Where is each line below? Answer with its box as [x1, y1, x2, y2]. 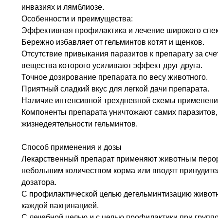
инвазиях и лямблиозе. [21, 2, 104, 11]
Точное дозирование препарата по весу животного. [21, 73, 208, 81]
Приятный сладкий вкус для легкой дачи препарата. [21, 84, 209, 93]
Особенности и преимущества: [21, 14, 133, 23]
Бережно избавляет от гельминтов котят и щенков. [21, 37, 204, 46]
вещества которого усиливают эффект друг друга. [21, 61, 202, 70]
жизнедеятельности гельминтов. [21, 119, 138, 128]
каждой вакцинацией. [21, 201, 99, 210]
